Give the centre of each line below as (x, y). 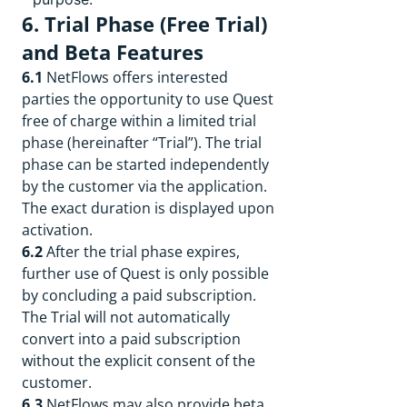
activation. (57, 230)
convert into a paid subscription (131, 339)
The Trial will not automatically (126, 317)
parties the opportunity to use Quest (148, 99)
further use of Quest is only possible (145, 273)
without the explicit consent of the (139, 361)
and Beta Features (113, 52)
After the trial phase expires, (141, 252)
